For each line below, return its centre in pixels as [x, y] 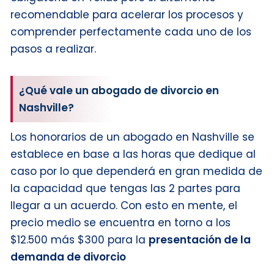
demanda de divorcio [68, 257]
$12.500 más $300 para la [80, 239]
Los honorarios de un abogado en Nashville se [132, 137]
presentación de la [200, 239]
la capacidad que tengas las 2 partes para [125, 188]
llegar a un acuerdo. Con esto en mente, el [124, 205]
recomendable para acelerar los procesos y [127, 14]
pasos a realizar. [53, 49]
